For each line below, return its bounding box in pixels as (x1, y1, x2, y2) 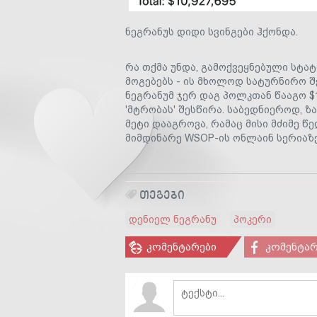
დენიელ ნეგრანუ (129, 214, 217, 225)
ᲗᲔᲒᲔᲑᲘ (139, 188, 185, 202)
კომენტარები (146, 241, 217, 253)
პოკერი (234, 214, 272, 225)
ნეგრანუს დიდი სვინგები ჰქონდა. (125, 26, 298, 38)
